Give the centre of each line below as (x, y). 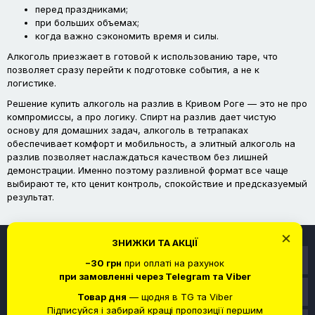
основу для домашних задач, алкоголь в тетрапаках (128, 130)
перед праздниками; (82, 9)
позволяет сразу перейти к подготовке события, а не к (133, 69)
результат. (31, 197)
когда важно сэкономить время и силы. (127, 36)
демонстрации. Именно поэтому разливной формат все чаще (148, 170)
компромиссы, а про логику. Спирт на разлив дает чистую (142, 116)
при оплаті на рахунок (173, 263)
